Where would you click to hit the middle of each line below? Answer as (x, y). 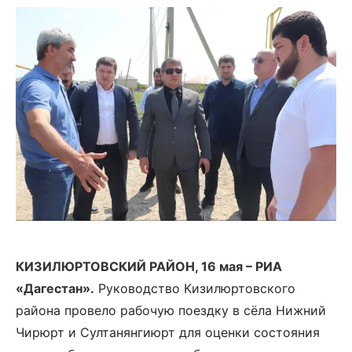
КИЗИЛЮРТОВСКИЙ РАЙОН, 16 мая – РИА (149, 266)
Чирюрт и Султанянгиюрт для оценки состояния (168, 332)
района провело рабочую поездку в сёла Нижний (171, 310)
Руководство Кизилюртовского (195, 288)
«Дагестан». (55, 288)
